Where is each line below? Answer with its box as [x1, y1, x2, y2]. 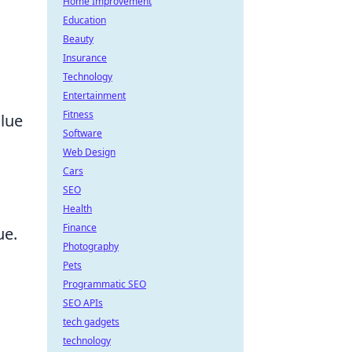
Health [63, 202, 92, 215]
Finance [63, 221, 97, 234]
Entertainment [63, 89, 126, 102]
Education [63, 13, 106, 27]
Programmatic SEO [63, 277, 146, 291]
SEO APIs [63, 296, 103, 310]
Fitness [63, 108, 93, 121]
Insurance [63, 51, 107, 64]
